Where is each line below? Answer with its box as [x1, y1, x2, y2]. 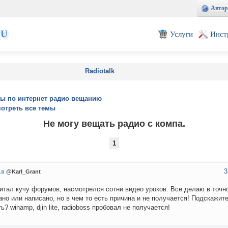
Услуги [170, 30, 193, 38]
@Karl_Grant [6, 168, 41, 175]
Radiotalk [85, 67, 115, 75]
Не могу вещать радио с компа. [43, 118, 185, 129]
